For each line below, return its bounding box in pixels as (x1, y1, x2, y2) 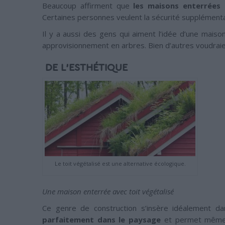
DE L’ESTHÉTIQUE (42, 63, 128, 73)
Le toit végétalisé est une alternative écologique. (54, 160, 186, 167)
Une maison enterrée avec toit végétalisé (42, 186, 174, 196)
